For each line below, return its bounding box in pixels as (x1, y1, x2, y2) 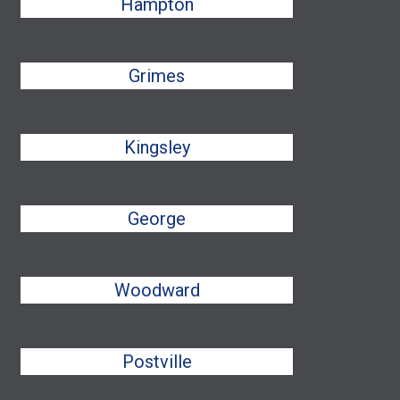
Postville (121, 351, 192, 372)
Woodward (113, 279, 200, 301)
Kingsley (123, 137, 190, 158)
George (128, 208, 187, 229)
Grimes (129, 65, 186, 87)
